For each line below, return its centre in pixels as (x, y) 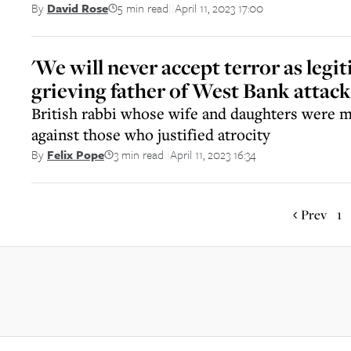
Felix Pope (76, 154)
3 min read (139, 154)
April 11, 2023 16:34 (213, 154)
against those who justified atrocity (151, 134)
